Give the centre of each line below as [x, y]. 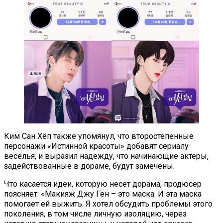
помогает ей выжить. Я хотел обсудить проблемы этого [108, 204]
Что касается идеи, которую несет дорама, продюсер [103, 184]
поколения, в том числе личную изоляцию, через [95, 214]
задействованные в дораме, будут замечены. [89, 166]
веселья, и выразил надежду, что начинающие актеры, [106, 156]
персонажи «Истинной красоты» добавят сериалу [96, 146]
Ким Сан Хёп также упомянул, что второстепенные [99, 136]
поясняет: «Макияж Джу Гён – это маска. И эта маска [103, 194]
